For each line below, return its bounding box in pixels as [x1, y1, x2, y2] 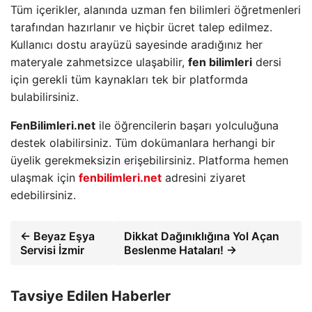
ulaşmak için [10, 170, 79, 185]
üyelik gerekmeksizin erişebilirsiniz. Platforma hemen [10, 153, 288, 167]
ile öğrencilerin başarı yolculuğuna [95, 118, 279, 132]
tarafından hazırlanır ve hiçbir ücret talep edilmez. [10, 19, 272, 34]
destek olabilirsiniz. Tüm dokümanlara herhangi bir [10, 135, 275, 150]
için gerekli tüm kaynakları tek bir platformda [10, 72, 248, 86]
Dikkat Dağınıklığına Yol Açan [124, 228, 280, 243]
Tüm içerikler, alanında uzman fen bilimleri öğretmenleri [10, 2, 301, 17]
